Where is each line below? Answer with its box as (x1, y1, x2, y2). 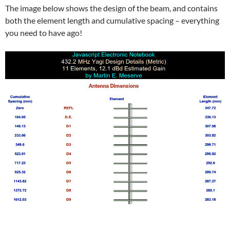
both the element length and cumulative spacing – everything (5, 15, 219, 26)
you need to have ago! (5, 28, 82, 38)
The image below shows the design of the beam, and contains (5, 3, 218, 13)
